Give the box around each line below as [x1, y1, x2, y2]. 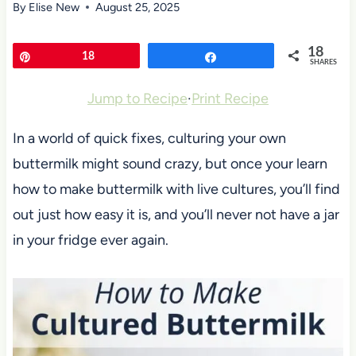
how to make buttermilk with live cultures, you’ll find [12, 180, 340, 198]
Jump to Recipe [87, 89, 188, 107]
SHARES [310, 58, 338, 66]
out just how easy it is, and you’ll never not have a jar [12, 205, 339, 223]
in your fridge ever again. [12, 230, 168, 249]
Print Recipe [192, 89, 269, 107]
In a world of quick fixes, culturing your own [12, 129, 286, 147]
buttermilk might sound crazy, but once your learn [12, 154, 327, 172]
